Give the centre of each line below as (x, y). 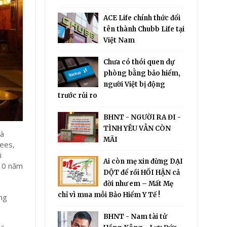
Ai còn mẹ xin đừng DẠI (143, 161)
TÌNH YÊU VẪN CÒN (137, 128)
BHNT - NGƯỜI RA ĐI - (142, 117)
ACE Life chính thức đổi (142, 18)
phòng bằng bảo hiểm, (142, 73)
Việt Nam (119, 40)
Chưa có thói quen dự (139, 62)
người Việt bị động (135, 84)
